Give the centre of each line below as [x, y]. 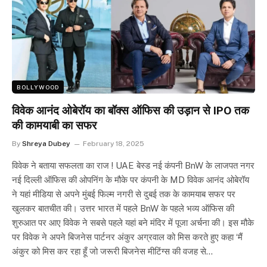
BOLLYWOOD [38, 87]
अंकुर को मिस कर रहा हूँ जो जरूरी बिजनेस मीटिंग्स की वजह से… [112, 252]
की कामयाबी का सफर [54, 126]
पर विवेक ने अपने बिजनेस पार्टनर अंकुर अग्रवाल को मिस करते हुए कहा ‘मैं [127, 237]
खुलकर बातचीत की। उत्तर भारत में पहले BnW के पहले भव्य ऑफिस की [123, 209]
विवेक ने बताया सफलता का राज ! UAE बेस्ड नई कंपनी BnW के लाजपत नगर [133, 166]
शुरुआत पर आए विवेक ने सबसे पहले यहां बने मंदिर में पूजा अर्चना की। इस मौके [133, 223]
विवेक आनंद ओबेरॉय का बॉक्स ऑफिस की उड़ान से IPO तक [131, 111]
